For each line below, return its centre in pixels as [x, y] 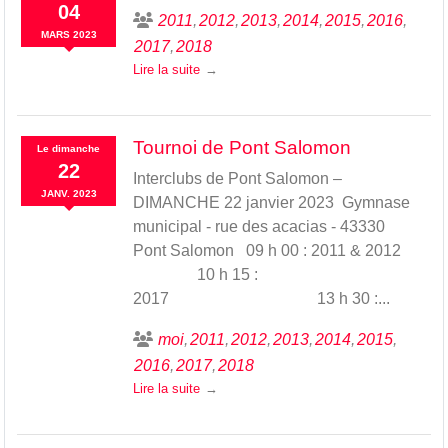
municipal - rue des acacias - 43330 [258, 226]
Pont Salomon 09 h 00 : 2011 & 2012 [274, 250]
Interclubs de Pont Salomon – [237, 178]
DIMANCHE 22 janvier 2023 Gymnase [271, 202]
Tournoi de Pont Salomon [241, 147]
